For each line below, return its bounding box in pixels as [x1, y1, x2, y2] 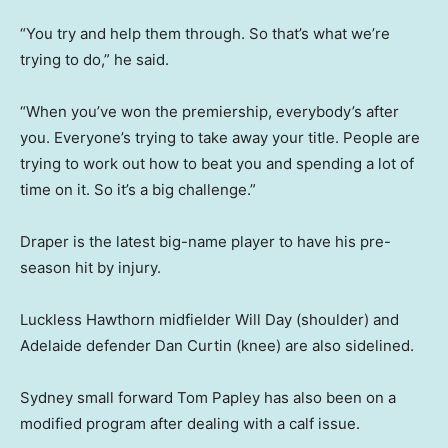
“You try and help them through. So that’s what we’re [20, 24, 390, 44]
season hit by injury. [20, 258, 161, 278]
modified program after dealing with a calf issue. [20, 414, 360, 434]
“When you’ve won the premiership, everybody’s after [20, 102, 399, 122]
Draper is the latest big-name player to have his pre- [20, 232, 391, 252]
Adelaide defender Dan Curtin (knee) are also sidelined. [20, 336, 414, 356]
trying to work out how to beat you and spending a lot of [20, 154, 414, 174]
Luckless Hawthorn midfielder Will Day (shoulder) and [20, 310, 399, 330]
